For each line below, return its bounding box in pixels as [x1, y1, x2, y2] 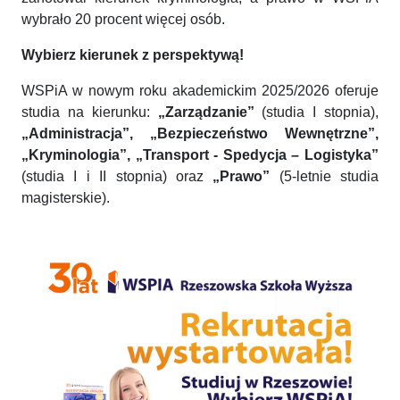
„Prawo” [212, 168, 271, 184]
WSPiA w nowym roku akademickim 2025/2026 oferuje [21, 82, 379, 98]
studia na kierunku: [21, 104, 158, 120]
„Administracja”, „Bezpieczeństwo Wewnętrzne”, [21, 125, 379, 141]
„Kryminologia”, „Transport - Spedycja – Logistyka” [21, 146, 379, 162]
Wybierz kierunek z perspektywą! [21, 46, 244, 62]
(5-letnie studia [270, 168, 379, 184]
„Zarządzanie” [157, 104, 254, 120]
